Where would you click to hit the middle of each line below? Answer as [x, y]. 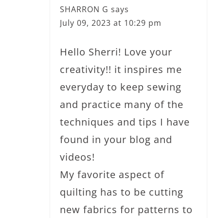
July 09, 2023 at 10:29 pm [111, 23]
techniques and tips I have [125, 122]
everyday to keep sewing [121, 87]
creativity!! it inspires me [121, 69]
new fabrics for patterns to [127, 209]
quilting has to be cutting [122, 192]
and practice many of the [122, 104]
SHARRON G [84, 9]
